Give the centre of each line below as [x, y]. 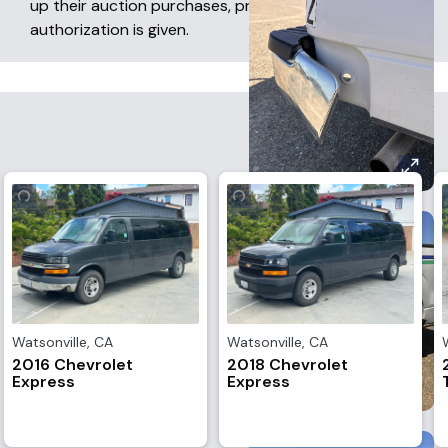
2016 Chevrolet [72, 364]
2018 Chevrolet [287, 364]
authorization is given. [109, 29]
